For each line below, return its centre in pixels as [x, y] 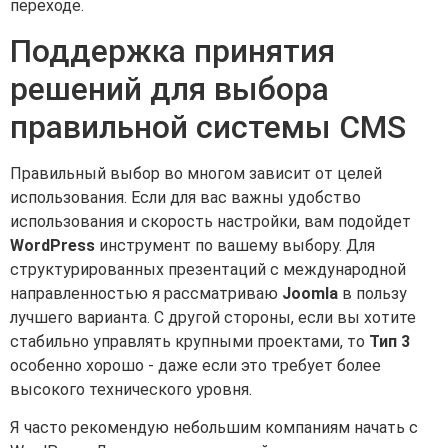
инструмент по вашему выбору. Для [235, 245]
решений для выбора [169, 88]
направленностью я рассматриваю [146, 293]
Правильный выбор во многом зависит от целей [196, 173]
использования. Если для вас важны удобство [185, 197]
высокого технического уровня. [131, 389]
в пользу [372, 293]
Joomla [310, 293]
